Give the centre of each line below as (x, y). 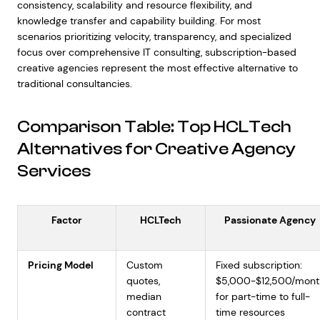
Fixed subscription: (259, 265)
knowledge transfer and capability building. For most (139, 21)
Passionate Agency (270, 220)
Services (54, 171)
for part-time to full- (262, 296)
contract (146, 312)
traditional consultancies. (74, 84)
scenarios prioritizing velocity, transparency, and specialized (154, 36)
